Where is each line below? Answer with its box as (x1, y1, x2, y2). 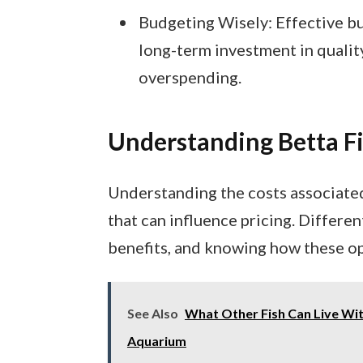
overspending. (138, 66, 241, 87)
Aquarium (126, 332, 186, 348)
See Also (126, 305, 178, 321)
